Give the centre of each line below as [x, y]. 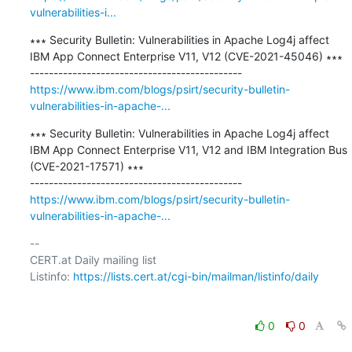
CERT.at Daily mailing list [93, 259]
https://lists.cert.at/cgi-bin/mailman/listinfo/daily [196, 276]
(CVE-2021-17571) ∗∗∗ [86, 166]
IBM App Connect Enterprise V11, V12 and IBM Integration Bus [188, 149]
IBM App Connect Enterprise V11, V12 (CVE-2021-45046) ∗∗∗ [186, 56]
